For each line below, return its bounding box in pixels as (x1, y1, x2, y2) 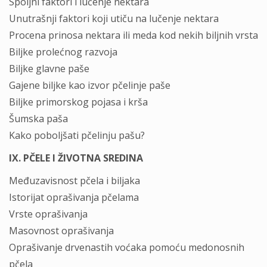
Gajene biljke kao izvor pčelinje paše (9, 79, 170, 92)
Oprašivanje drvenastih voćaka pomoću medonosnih (9, 241, 244, 254)
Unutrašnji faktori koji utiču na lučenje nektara (9, 12, 219, 25)
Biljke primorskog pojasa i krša (9, 95, 148, 108)
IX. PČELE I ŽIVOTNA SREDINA (9, 151, 143, 164)
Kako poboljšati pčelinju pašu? (9, 129, 145, 142)
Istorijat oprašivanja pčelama (9, 191, 139, 204)
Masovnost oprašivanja (9, 224, 114, 237)
